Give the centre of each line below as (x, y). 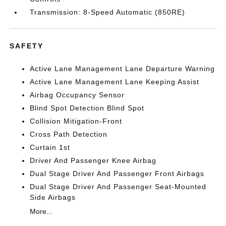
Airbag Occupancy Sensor (77, 95)
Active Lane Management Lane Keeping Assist (115, 81)
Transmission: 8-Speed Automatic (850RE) (108, 12)
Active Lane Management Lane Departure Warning (123, 68)
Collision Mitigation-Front (76, 121)
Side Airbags (53, 197)
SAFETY (27, 46)
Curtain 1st (50, 147)
